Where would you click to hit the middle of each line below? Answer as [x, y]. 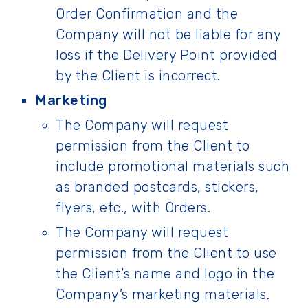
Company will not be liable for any [168, 34]
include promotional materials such [173, 166]
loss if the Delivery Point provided [167, 55]
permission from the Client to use [166, 253]
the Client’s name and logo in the [165, 274]
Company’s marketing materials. [163, 294]
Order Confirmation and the [147, 14]
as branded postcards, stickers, [157, 187]
